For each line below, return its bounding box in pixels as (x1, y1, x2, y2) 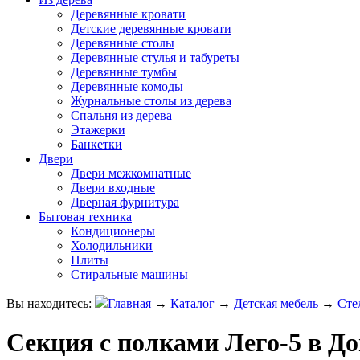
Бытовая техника (39, 210, 132, 223)
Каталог (170, 297, 215, 310)
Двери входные (71, 181, 155, 194)
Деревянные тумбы (71, 65, 177, 79)
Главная (108, 297, 151, 310)
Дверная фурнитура (71, 195, 179, 209)
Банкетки (71, 137, 122, 151)
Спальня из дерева (71, 108, 172, 122)
